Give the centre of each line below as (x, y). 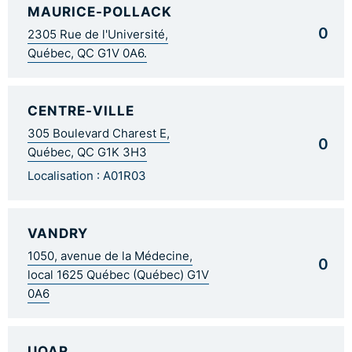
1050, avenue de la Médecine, (110, 256)
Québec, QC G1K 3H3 (87, 152)
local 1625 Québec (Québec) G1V (118, 275)
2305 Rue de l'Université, (98, 34)
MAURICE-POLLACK (100, 11)
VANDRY (58, 233)
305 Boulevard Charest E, (99, 133)
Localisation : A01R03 (87, 176)
